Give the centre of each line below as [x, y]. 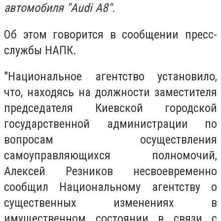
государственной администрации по [110, 124]
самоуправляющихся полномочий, [110, 156]
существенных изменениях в [110, 203]
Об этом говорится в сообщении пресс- [110, 34]
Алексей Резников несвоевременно [110, 171]
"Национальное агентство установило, [110, 77]
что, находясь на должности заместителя [110, 92]
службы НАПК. [40, 50]
